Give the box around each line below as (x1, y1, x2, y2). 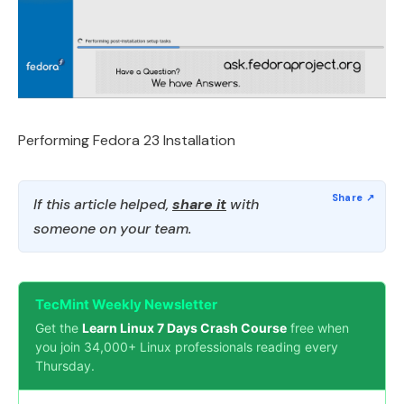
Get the (35, 320, 82, 335)
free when (287, 320, 349, 335)
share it (172, 195, 226, 214)
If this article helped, (33, 195, 172, 214)
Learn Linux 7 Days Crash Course (82, 320, 287, 335)
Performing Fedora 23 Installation (18, 131, 235, 150)
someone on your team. (33, 219, 191, 238)
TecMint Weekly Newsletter (35, 296, 217, 313)
